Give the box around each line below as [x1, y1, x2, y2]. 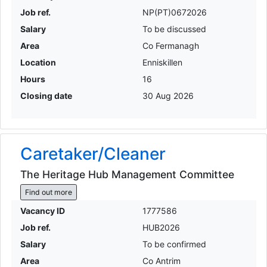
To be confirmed [142, 239, 206, 250]
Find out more [24, 187, 72, 197]
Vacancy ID [20, 206, 65, 216]
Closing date [20, 90, 72, 101]
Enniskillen [142, 57, 182, 67]
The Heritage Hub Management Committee [20, 168, 234, 181]
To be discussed [142, 23, 206, 34]
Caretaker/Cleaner [20, 143, 166, 164]
